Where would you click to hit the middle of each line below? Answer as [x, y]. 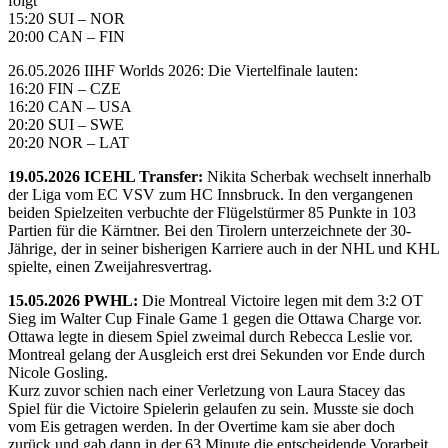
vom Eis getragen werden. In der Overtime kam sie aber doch [201, 426]
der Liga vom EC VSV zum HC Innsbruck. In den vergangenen [210, 194]
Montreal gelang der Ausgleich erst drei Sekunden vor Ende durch [216, 354]
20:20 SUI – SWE [66, 124]
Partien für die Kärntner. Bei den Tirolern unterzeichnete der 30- [209, 230]
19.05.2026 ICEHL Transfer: [105, 176]
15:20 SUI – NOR [66, 18]
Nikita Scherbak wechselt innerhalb [317, 176]
